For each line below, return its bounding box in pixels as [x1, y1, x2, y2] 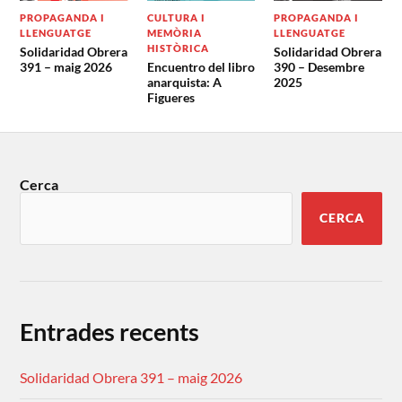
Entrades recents [20, 317, 200, 347]
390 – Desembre [273, 59, 364, 75]
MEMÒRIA [146, 27, 202, 39]
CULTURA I [146, 12, 205, 24]
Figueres [146, 90, 195, 106]
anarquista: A [146, 74, 222, 91]
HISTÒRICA [146, 42, 209, 55]
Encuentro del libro [146, 59, 255, 75]
